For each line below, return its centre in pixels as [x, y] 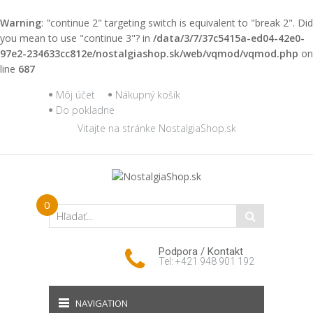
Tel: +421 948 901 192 [206, 261]
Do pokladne [85, 110]
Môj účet [75, 95]
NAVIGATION [102, 303]
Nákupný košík [148, 95]
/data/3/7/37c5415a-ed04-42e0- [229, 38]
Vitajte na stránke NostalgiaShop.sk [156, 128]
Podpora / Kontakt [201, 252]
